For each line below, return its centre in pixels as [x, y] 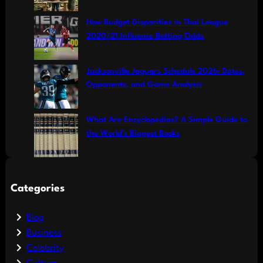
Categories [37, 188]
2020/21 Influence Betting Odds [145, 36]
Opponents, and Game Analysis [144, 85]
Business [44, 233]
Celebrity [45, 249]
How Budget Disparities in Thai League [157, 22]
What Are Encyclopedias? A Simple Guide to [167, 120]
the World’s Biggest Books [133, 133]
